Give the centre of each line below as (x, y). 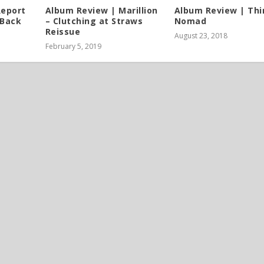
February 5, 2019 (73, 47)
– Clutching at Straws (94, 21)
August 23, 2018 (201, 36)
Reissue (63, 32)
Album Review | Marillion (101, 11)
